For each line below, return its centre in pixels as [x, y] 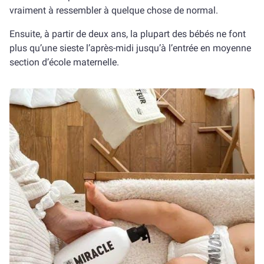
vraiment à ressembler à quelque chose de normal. [114, 10]
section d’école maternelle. [64, 62]
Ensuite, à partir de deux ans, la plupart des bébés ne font [128, 34]
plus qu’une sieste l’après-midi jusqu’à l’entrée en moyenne [130, 48]
